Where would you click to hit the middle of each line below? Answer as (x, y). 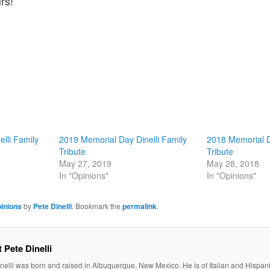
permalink (140, 206)
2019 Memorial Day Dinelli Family (123, 139)
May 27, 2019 (85, 163)
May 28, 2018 (233, 163)
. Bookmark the (97, 206)
